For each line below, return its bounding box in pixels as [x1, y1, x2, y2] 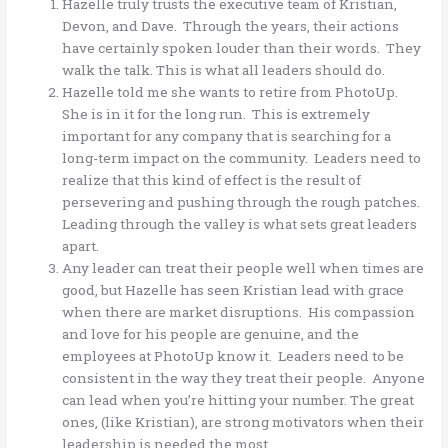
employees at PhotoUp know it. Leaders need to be [62, 346, 405, 365]
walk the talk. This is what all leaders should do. [62, 60, 386, 79]
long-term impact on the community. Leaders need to [62, 148, 422, 167]
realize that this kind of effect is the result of [62, 170, 362, 189]
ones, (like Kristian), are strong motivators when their [62, 412, 425, 431]
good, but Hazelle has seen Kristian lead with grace [62, 280, 405, 299]
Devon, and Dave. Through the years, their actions [62, 16, 400, 35]
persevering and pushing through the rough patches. [62, 192, 421, 211]
